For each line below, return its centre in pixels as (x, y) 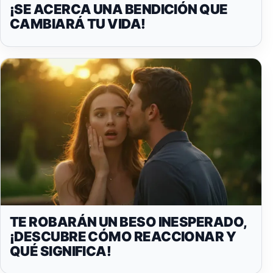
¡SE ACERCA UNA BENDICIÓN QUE (119, 9)
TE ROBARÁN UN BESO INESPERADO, (128, 222)
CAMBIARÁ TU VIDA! (78, 24)
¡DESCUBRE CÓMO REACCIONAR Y (123, 236)
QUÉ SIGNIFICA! (61, 251)
